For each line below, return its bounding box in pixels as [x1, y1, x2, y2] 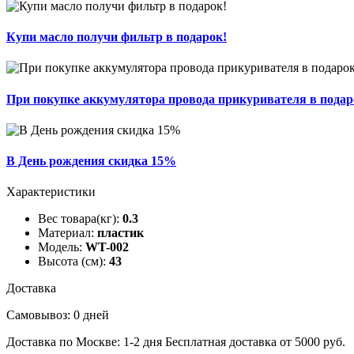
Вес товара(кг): [38, 212, 119, 226]
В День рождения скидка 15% [6, 154, 176, 168]
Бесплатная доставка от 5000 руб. [165, 335, 345, 349]
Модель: [38, 240, 82, 254]
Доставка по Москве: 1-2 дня [6, 335, 165, 349]
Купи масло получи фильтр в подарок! [6, 30, 227, 44]
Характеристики [6, 185, 96, 199]
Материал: [38, 226, 94, 240]
